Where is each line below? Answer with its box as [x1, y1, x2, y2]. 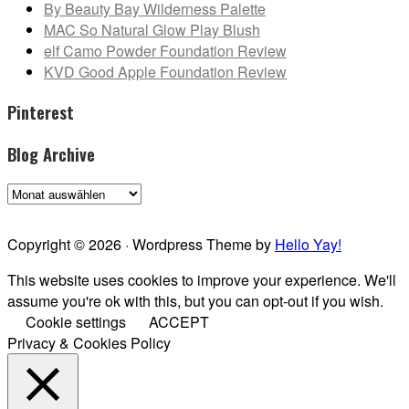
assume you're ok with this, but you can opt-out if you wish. [7, 290, 383, 312]
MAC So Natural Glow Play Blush [44, 19, 260, 41]
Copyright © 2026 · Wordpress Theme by [7, 234, 275, 256]
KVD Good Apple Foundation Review [44, 61, 287, 83]
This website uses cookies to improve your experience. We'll [7, 269, 396, 291]
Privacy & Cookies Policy [7, 332, 171, 354]
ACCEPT [149, 311, 209, 333]
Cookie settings [26, 311, 126, 333]
